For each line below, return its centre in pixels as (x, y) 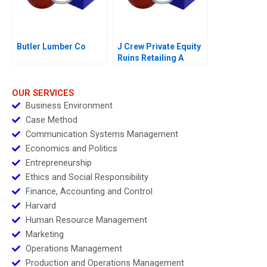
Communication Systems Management (102, 134)
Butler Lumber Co (51, 46)
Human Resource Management (86, 220)
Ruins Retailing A (150, 58)
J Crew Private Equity (159, 46)
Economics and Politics (71, 149)
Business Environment (69, 106)
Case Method (51, 120)
